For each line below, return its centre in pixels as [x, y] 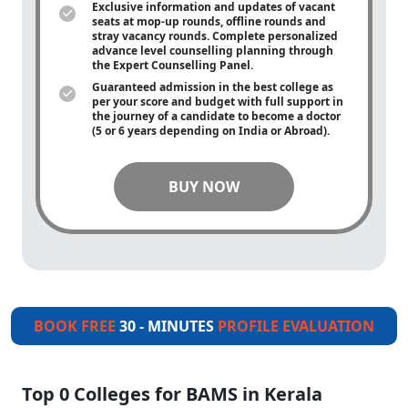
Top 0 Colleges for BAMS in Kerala [172, 394]
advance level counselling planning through [213, 51]
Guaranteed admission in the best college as [213, 87]
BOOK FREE [76, 326]
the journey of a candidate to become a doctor [216, 116]
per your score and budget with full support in [218, 102]
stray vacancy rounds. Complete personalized [215, 36]
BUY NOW [204, 187]
